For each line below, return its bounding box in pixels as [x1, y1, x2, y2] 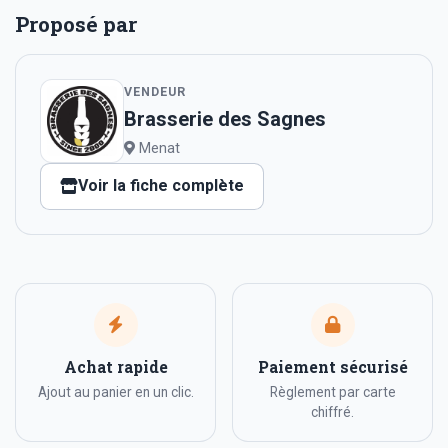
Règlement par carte [269, 384, 396, 401]
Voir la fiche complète [78, 176, 245, 196]
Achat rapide [63, 356, 168, 377]
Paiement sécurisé [257, 356, 408, 377]
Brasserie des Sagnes [124, 107, 326, 132]
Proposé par [15, 9, 137, 38]
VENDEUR [124, 84, 186, 100]
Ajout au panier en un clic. [37, 384, 194, 401]
